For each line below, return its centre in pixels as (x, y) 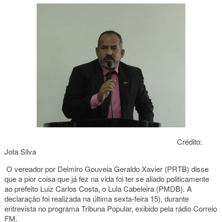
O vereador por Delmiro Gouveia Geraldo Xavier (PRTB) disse (106, 169)
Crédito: (103, 141)
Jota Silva (20, 151)
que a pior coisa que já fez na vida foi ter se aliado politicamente (107, 179)
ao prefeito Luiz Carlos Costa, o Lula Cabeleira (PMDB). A (98, 189)
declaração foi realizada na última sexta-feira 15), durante (96, 198)
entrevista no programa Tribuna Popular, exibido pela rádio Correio (111, 208)
